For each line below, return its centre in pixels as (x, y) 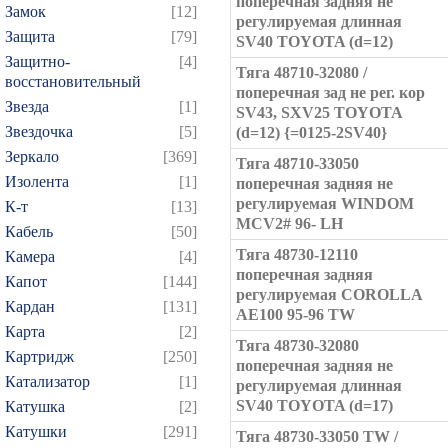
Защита (30, 36)
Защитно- (37, 61)
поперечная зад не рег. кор (330, 92)
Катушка (35, 406)
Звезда (27, 106)
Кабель (29, 231)
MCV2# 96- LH (289, 223)
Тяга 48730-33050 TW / (317, 436)
